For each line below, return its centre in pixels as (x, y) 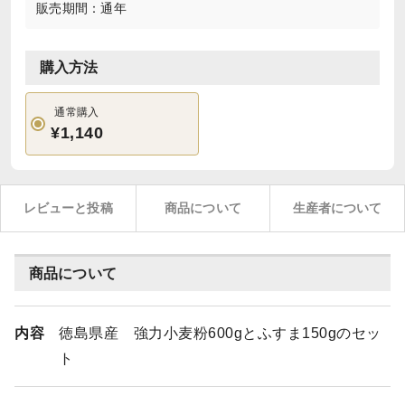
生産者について (337, 208)
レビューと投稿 (68, 208)
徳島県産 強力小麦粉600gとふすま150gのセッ (220, 333)
